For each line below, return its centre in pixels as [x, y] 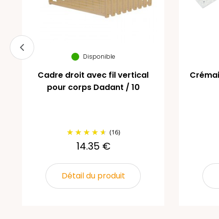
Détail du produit [93, 175]
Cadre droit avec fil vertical [93, 75]
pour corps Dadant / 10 [93, 87]
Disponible [99, 56]
